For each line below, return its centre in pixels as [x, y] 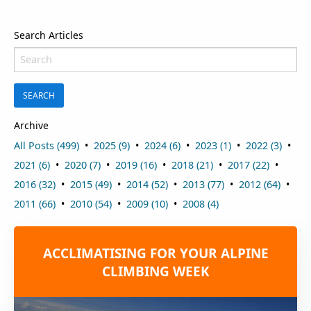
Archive [31, 125]
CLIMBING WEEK [155, 271]
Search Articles [49, 35]
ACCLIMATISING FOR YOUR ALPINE [155, 253]
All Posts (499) [47, 145]
